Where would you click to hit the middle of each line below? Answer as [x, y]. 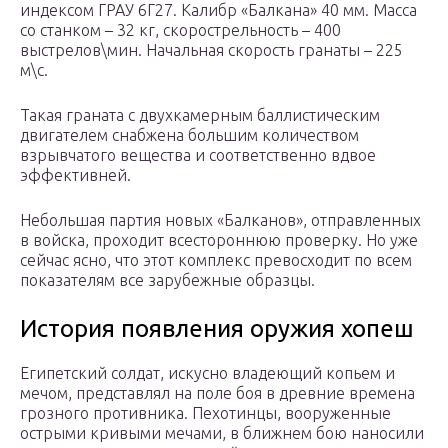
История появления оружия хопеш [217, 329]
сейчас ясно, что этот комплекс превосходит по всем [216, 260]
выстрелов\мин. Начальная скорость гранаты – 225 [211, 50]
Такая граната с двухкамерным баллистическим [200, 115]
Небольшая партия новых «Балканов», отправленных [220, 220]
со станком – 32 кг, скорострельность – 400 [180, 30]
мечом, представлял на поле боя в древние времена [217, 393]
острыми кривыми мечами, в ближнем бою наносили [222, 433]
